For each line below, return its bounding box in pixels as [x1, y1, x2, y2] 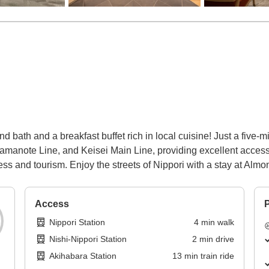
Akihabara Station [49, 251, 117, 261]
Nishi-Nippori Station [49, 234, 127, 244]
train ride [200, 251, 234, 261]
